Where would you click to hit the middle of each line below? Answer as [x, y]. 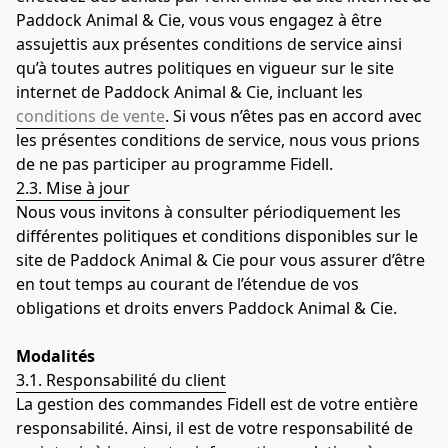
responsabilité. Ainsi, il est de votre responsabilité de [214, 427]
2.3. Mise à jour [73, 187]
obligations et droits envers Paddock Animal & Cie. [206, 307]
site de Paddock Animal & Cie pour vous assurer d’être [220, 259]
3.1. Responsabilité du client [121, 379]
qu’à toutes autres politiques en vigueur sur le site [205, 67]
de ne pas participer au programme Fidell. [174, 163]
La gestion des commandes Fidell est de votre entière [217, 403]
